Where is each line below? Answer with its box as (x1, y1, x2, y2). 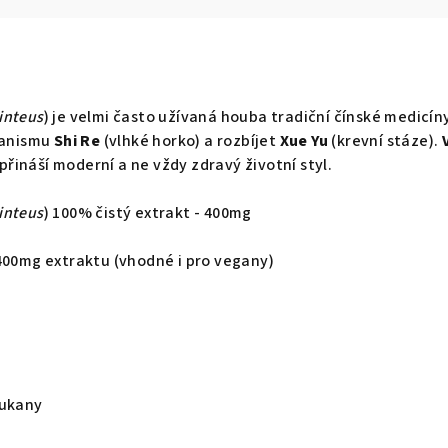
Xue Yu (279, 130, 329, 152)
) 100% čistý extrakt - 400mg (43, 202, 256, 224)
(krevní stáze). (328, 130, 442, 152)
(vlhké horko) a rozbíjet (100, 130, 280, 152)
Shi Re (53, 130, 101, 152)
